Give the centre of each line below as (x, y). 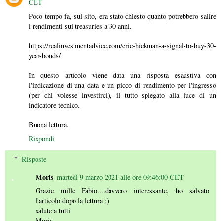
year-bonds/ (45, 55)
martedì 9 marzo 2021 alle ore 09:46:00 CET (120, 177)
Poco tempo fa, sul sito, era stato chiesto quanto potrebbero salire (122, 16)
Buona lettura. (49, 124)
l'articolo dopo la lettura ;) (73, 200)
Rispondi (41, 138)
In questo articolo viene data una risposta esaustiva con (122, 75)
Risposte (34, 159)
